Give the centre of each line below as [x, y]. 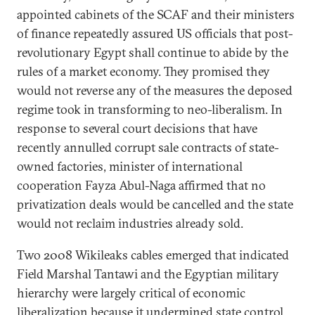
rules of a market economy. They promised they [143, 71]
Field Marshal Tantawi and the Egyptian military [148, 274]
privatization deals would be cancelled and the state [155, 204]
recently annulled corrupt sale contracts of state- [148, 147]
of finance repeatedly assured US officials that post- [155, 33]
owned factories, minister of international [130, 166]
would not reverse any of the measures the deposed [155, 90]
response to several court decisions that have [137, 128]
